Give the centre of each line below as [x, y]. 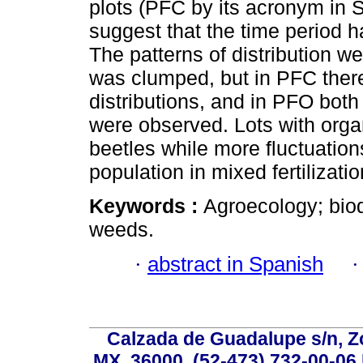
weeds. [122, 230]
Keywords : [146, 206]
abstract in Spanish [235, 264]
